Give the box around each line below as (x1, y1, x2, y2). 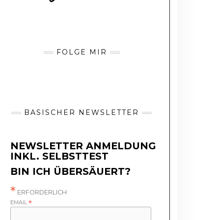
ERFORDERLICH (16, 189, 67, 196)
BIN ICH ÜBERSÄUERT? (10, 165, 131, 178)
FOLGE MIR (56, 48, 107, 57)
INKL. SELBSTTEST (10, 150, 109, 163)
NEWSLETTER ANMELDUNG (10, 140, 156, 152)
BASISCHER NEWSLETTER (24, 108, 139, 117)
